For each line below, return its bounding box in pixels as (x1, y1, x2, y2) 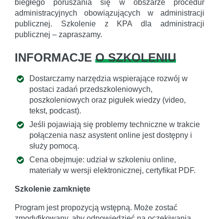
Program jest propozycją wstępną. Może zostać (15, 203, 177, 212)
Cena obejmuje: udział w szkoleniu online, (29, 155, 176, 164)
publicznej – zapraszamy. (15, 30, 102, 39)
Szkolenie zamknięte (15, 185, 90, 194)
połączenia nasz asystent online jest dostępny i (29, 131, 192, 139)
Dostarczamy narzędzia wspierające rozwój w (29, 74, 188, 83)
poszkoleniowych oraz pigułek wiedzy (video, (29, 95, 186, 104)
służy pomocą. (29, 141, 79, 150)
